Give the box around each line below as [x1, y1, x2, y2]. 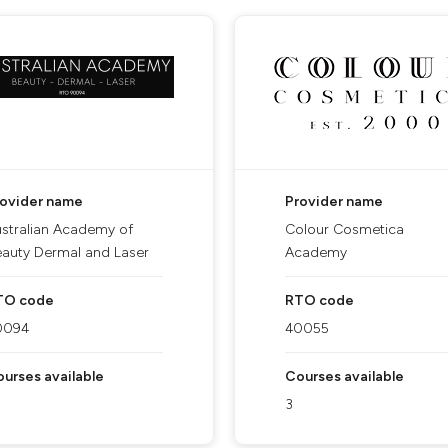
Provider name [285, 193, 383, 210]
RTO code [285, 292, 354, 309]
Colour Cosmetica [285, 221, 404, 238]
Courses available [285, 368, 404, 385]
